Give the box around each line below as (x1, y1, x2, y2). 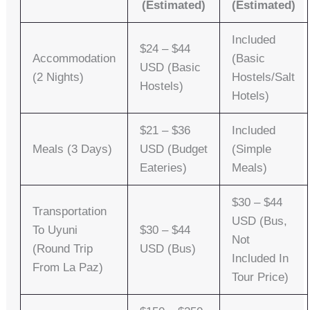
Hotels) (232, 89, 270, 103)
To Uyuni (33, 224, 78, 237)
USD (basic (140, 61, 201, 75)
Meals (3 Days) (33, 143, 113, 156)
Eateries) (140, 161, 188, 175)
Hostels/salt (232, 71, 295, 84)
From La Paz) (33, 261, 104, 275)
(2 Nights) (33, 71, 84, 84)
